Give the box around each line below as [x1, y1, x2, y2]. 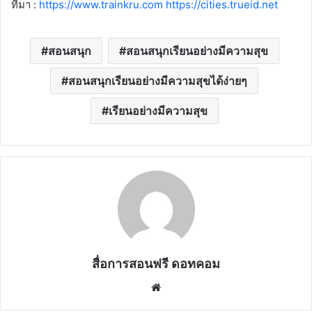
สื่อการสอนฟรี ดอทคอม [92, 256, 220, 272]
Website [164, 280, 203, 294]
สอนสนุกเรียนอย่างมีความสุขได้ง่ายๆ [68, 74, 247, 88]
